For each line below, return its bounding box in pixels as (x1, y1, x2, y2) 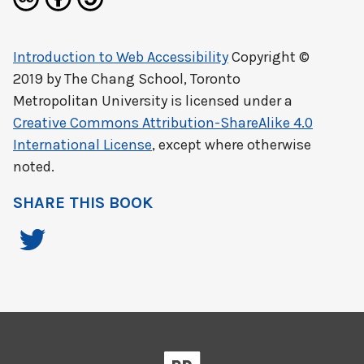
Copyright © (228, 48, 310, 66)
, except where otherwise (152, 136, 311, 154)
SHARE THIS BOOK (13, 193, 153, 212)
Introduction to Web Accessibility (13, 48, 228, 66)
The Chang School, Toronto (64, 70, 240, 88)
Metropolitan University (13, 92, 167, 110)
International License (13, 136, 152, 154)
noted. (13, 158, 54, 175)
